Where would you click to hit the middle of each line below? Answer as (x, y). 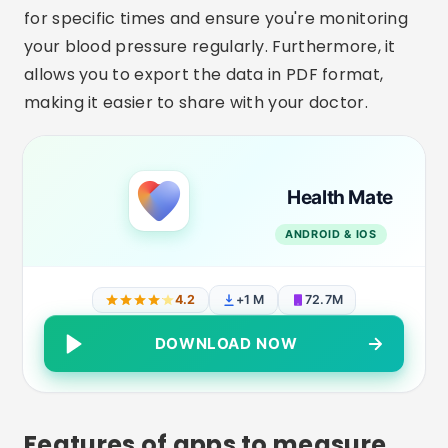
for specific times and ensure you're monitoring (216, 18)
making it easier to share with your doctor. (196, 102)
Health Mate (340, 197)
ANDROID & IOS (331, 234)
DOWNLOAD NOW (226, 343)
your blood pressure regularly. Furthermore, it (210, 46)
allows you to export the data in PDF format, (204, 74)
